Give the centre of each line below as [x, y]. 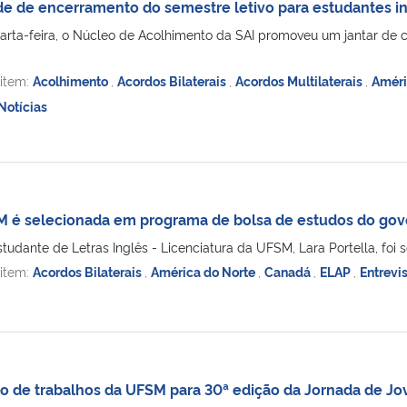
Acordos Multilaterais [300, 80]
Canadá [288, 271]
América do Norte [204, 271]
